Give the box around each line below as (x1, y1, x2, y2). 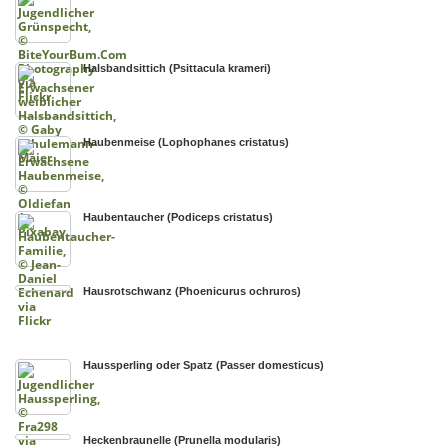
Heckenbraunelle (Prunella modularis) (83, 433, 282, 446)
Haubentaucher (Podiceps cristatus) (83, 210, 274, 223)
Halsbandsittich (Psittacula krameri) (83, 61, 272, 74)
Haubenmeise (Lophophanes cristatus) (83, 136, 290, 149)
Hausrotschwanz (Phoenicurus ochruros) (83, 284, 302, 297)
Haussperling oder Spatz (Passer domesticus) (83, 359, 325, 372)
